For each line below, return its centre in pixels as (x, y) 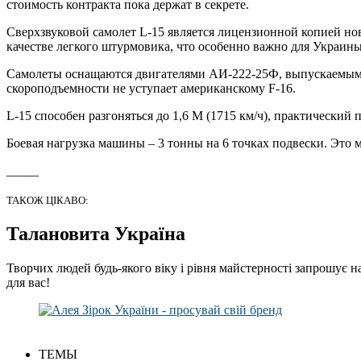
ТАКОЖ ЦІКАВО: (48, 201)
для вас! (28, 283)
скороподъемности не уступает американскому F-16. (151, 89)
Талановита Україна (96, 234)
